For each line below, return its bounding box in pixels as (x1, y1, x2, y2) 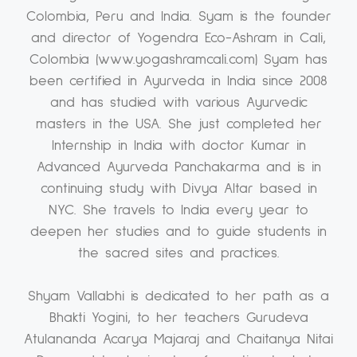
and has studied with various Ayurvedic (49, 96, 308, 111)
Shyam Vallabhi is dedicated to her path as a (28, 289, 329, 304)
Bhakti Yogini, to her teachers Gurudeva (49, 311, 308, 326)
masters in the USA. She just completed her (35, 117, 322, 132)
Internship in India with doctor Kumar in (51, 139, 306, 154)
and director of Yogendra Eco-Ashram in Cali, (31, 31, 326, 46)
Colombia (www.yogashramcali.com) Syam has (29, 53, 328, 68)
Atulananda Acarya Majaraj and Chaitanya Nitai (24, 332, 333, 347)
